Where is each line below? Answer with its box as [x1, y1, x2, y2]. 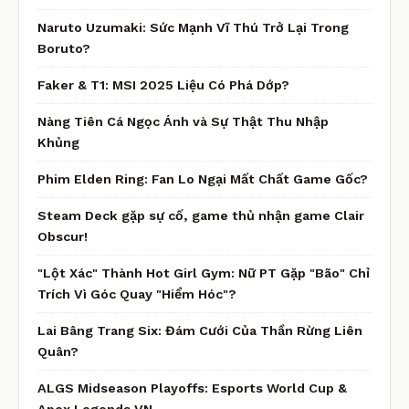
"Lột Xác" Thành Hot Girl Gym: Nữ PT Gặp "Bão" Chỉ [37, 265, 370, 280]
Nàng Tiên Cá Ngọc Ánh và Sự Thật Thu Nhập [37, 113, 329, 129]
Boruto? [37, 40, 90, 56]
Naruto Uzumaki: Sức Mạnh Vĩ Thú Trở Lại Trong [37, 19, 349, 35]
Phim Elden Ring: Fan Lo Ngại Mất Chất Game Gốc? [37, 171, 368, 186]
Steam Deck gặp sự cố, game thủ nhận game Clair [37, 207, 364, 223]
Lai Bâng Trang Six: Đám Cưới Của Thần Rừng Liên [37, 322, 362, 338]
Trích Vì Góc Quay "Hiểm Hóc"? [37, 286, 236, 301]
